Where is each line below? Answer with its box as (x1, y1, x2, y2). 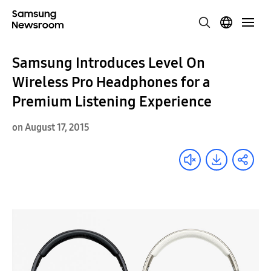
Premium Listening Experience (12, 93, 212, 110)
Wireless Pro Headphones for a (12, 74, 211, 91)
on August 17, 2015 (12, 122, 90, 133)
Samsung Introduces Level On (12, 54, 205, 71)
